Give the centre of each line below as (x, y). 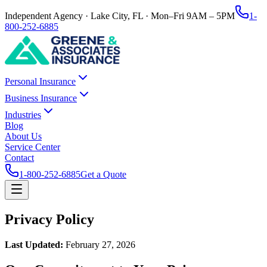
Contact (19, 158)
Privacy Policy (49, 219)
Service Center (32, 147)
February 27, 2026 (99, 244)
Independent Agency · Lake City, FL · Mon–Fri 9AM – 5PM (120, 16)
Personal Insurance (40, 81)
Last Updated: (34, 244)
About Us (23, 136)
